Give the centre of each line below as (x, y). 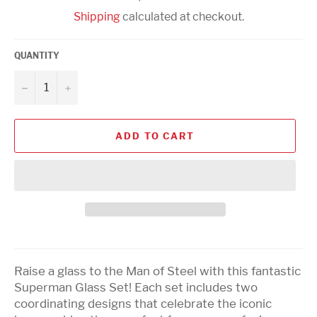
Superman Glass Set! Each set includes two (136, 288)
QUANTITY (37, 56)
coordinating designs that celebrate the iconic (143, 304)
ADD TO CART (155, 136)
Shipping (97, 17)
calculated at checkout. (182, 17)
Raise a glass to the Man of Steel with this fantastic (157, 271)
